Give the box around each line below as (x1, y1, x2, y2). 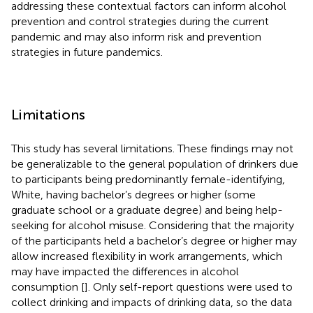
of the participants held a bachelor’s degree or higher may (11, 233, 297, 247)
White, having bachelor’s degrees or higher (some (11, 187, 256, 201)
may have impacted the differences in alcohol (11, 264, 239, 278)
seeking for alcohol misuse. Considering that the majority (11, 218, 294, 232)
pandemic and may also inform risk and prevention (11, 29, 261, 43)
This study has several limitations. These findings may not (11, 141, 293, 155)
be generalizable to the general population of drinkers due (11, 156, 298, 170)
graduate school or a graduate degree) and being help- (11, 203, 283, 217)
